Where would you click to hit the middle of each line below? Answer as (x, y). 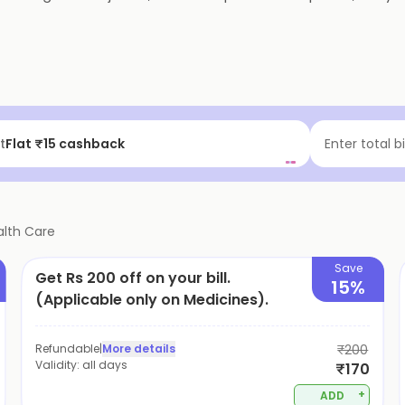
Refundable (67, 348)
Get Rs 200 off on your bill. (132, 278)
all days (104, 365)
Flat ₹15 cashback (66, 144)
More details (138, 348)
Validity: (58, 365)
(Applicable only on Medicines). (151, 300)
